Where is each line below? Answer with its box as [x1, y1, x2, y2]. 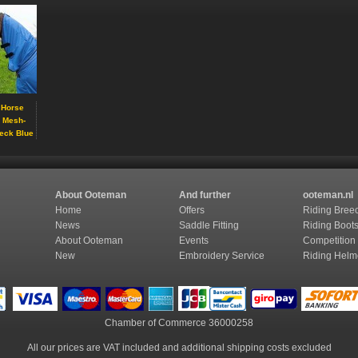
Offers [179, 205, 205, 216]
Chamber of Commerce [105, 317, 209, 328]
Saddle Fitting [179, 220, 239, 231]
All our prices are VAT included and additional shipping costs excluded [26, 342, 332, 353]
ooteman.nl [303, 189, 353, 201]
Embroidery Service [179, 250, 267, 261]
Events [179, 235, 209, 246]
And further [179, 189, 231, 201]
